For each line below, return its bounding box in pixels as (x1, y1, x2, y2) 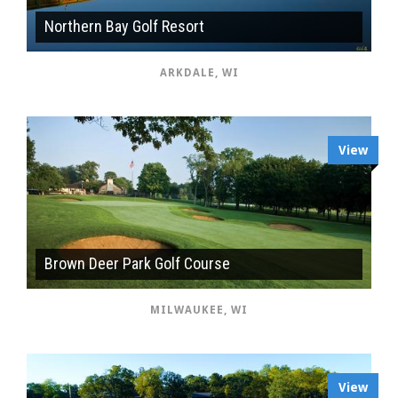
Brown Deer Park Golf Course (44, 253, 230, 273)
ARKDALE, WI (159, 66, 239, 79)
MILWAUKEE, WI (150, 303, 248, 316)
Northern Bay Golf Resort (44, 16, 204, 36)
